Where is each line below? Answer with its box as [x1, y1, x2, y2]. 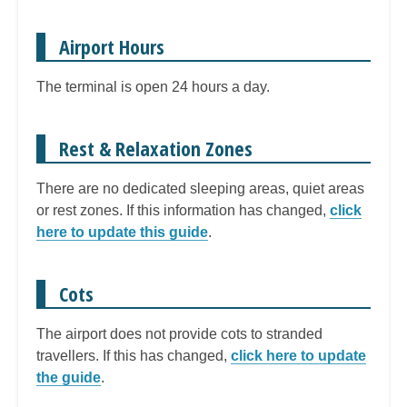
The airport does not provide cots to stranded [36, 325, 323, 342]
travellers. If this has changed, [36, 347, 231, 363]
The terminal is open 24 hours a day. [36, 78, 270, 94]
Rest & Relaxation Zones [59, 134, 253, 162]
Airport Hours [59, 32, 164, 60]
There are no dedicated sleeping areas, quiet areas [36, 180, 364, 196]
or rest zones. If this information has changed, [36, 202, 330, 218]
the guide [36, 369, 101, 385]
